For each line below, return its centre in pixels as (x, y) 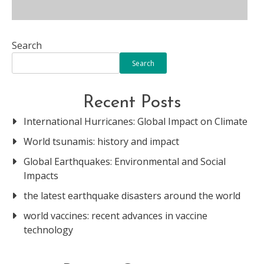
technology (48, 230)
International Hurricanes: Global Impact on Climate (136, 121)
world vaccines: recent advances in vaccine (115, 216)
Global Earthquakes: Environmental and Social (125, 161)
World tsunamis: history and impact (101, 141)
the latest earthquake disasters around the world (132, 196)
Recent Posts (132, 103)
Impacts (41, 176)
